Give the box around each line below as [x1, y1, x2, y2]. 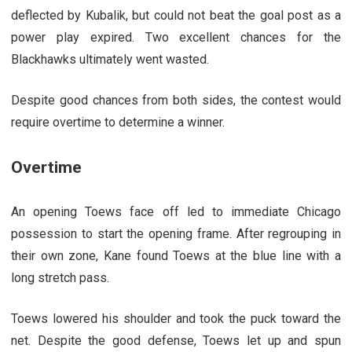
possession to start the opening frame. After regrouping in [11, 225, 341, 241]
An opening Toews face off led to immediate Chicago [11, 203, 341, 219]
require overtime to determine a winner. [11, 114, 225, 130]
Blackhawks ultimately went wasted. [11, 51, 209, 67]
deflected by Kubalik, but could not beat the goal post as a [11, 7, 341, 23]
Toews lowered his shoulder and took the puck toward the [11, 310, 341, 326]
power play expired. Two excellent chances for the [11, 29, 341, 45]
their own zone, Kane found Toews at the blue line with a [11, 247, 341, 263]
